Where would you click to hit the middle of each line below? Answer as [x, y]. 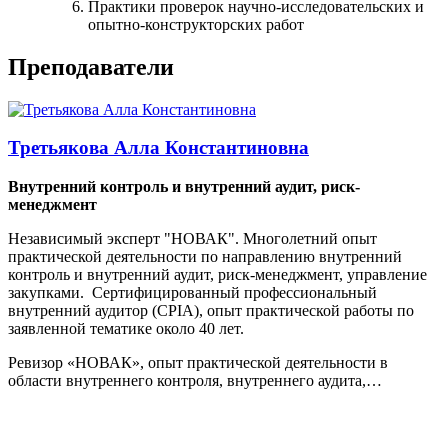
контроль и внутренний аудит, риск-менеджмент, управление [217, 275]
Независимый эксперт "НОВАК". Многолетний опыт [192, 239]
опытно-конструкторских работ [196, 24]
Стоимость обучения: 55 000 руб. [185, 423]
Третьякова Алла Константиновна [158, 148]
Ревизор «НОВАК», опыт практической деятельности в [198, 363]
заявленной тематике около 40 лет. [126, 329]
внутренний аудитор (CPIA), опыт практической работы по [211, 311]
